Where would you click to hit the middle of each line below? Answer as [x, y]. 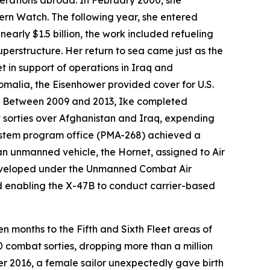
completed [161, 101]
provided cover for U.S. [160, 84]
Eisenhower [79, 84]
